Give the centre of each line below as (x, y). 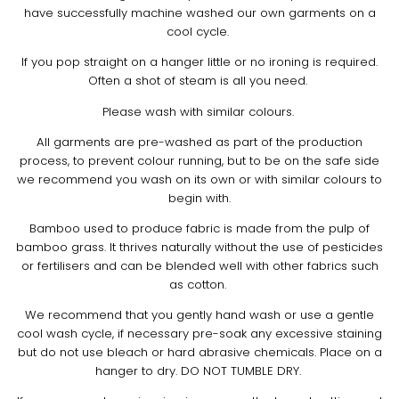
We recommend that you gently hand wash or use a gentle (199, 314)
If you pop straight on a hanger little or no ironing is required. (199, 62)
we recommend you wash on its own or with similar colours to (199, 179)
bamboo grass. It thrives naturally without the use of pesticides (199, 247)
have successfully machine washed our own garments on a (199, 13)
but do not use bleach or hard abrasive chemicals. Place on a (199, 352)
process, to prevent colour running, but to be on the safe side (199, 160)
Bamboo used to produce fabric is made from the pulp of (199, 228)
